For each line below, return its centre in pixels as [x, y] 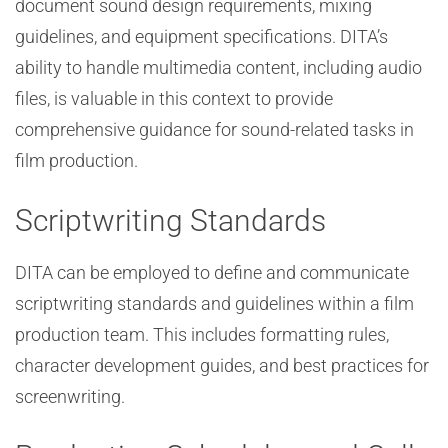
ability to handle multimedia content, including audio [218, 67]
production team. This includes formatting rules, [202, 334]
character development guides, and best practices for [222, 365]
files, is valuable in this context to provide [174, 98]
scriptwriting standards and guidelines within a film [214, 303]
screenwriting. [70, 396]
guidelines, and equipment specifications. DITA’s [201, 36]
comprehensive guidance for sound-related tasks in [214, 129]
